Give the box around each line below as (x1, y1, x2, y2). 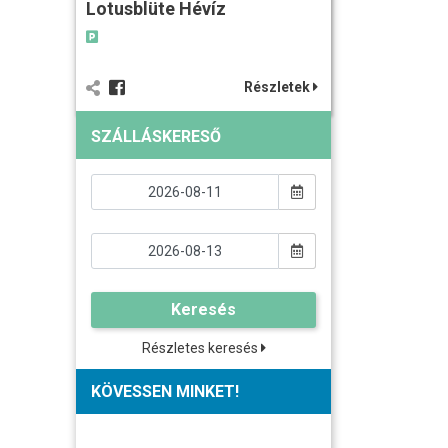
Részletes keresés (141, 339, 261, 356)
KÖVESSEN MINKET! (91, 381, 239, 401)
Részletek (244, 78, 313, 95)
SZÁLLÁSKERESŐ (91, 126, 221, 146)
